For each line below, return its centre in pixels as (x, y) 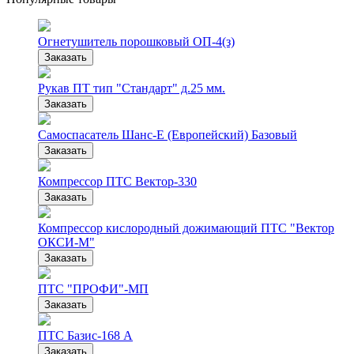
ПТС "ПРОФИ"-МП (93, 289)
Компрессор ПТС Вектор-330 (117, 182)
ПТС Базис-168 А (85, 336)
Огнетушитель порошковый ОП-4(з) (136, 42)
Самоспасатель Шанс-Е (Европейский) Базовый (168, 135)
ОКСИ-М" (66, 243)
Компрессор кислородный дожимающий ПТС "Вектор (186, 228)
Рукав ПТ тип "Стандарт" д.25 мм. (132, 88)
